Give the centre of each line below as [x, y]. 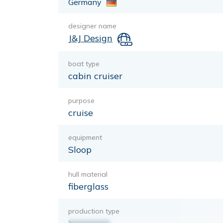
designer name [92, 26]
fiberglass [88, 186]
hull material [88, 174]
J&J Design [90, 38]
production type [94, 211]
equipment [85, 137]
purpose [81, 100]
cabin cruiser [95, 76]
